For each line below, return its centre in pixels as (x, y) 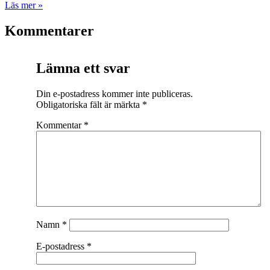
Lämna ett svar (83, 68)
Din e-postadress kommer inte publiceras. (114, 93)
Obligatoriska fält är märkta (89, 104)
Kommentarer (49, 31)
